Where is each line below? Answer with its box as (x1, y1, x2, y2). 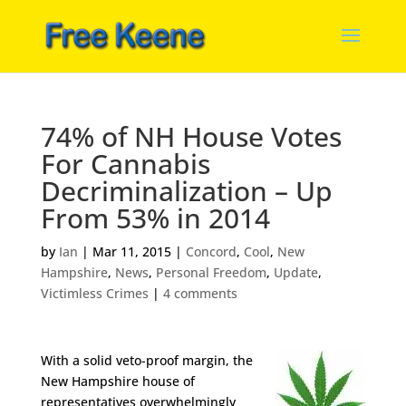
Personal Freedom (155, 264, 266, 281)
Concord (185, 243, 237, 260)
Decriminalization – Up (40, 172, 333, 209)
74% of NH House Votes (40, 118, 342, 155)
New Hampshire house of (40, 372, 195, 390)
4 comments (162, 285, 237, 302)
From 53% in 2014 (40, 199, 270, 237)
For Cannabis (40, 145, 210, 182)
